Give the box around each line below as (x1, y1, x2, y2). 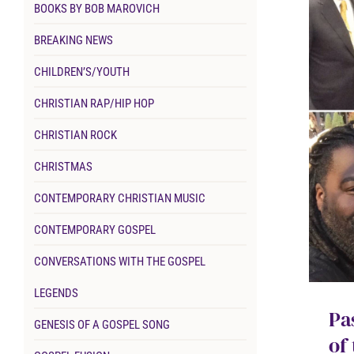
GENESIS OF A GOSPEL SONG (33, 318, 170, 333)
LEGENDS (33, 286, 78, 301)
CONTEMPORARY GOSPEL (33, 223, 156, 238)
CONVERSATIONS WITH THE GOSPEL (33, 254, 205, 269)
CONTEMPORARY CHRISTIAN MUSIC (33, 191, 205, 206)
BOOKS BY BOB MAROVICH (33, 2, 160, 17)
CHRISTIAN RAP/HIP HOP (33, 96, 154, 111)
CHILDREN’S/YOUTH (33, 65, 130, 80)
